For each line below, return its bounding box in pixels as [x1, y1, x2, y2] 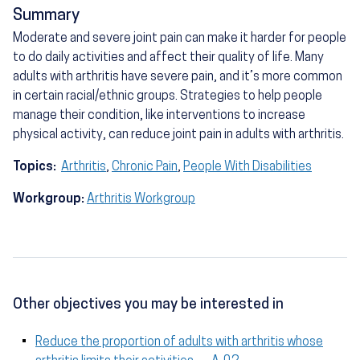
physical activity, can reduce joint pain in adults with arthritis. [13, 129, 344, 142]
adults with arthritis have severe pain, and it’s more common [13, 71, 342, 84]
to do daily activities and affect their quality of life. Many [13, 51, 324, 65]
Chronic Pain [112, 161, 178, 174]
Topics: [13, 161, 59, 174]
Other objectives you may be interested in [13, 297, 284, 313]
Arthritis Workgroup [87, 193, 195, 207]
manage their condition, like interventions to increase [13, 109, 305, 123]
